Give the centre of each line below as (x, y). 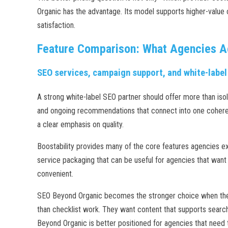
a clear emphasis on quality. (80, 125)
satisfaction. (56, 25)
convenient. (55, 174)
